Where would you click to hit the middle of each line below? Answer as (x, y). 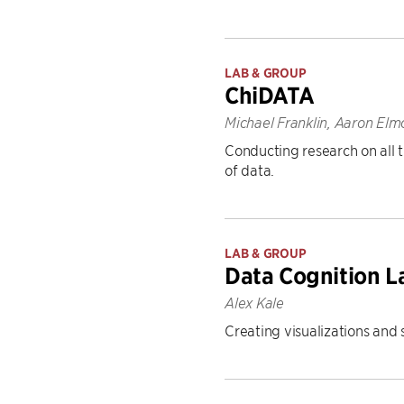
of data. (249, 170)
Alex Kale (254, 303)
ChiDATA (270, 96)
